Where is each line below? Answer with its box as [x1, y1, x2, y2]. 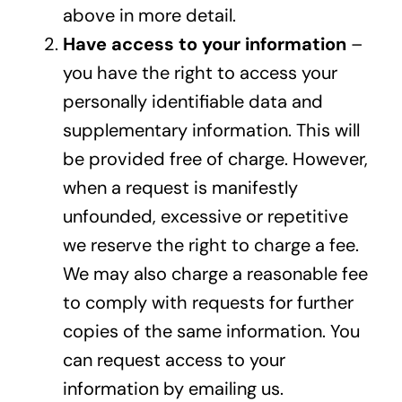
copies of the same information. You [62, 319, 360, 344]
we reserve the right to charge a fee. [62, 233, 359, 258]
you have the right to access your [62, 61, 337, 85]
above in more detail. [62, 4, 236, 28]
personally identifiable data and [62, 90, 323, 114]
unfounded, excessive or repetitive [62, 205, 348, 229]
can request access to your [62, 348, 285, 372]
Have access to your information [62, 32, 346, 57]
